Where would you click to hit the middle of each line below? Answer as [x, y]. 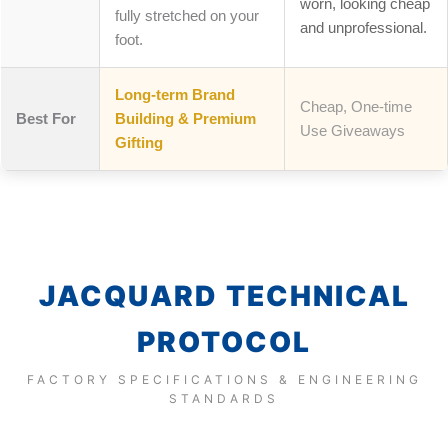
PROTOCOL [224, 341]
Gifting [139, 142]
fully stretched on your [187, 15]
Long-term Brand [175, 94]
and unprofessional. [363, 27]
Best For [46, 118]
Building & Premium [185, 118]
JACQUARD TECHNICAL [224, 295]
